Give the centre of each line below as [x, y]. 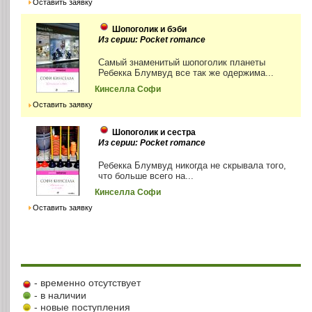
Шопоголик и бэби [150, 30]
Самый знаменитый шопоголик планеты [182, 63]
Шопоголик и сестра [154, 132]
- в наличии [61, 295]
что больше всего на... [146, 175]
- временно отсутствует [88, 283]
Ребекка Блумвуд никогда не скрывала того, [193, 165]
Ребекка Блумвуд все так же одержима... [186, 73]
